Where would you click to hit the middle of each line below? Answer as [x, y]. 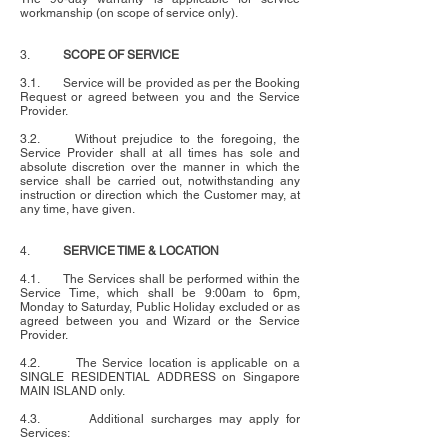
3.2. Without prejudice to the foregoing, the [160, 139]
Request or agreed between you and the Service [160, 97]
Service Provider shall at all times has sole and [160, 153]
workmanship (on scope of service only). [129, 13]
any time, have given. [77, 209]
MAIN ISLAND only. [72, 391]
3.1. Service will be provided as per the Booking [160, 83]
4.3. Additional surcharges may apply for [160, 419]
